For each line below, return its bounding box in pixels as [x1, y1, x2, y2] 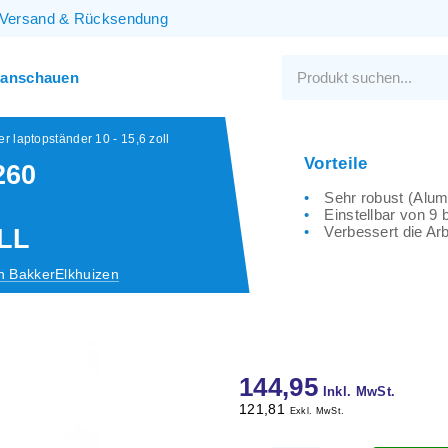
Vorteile [304, 154, 368, 172]
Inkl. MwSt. [322, 384, 396, 399]
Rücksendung [73, 10, 169, 27]
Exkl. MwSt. [289, 405, 345, 416]
